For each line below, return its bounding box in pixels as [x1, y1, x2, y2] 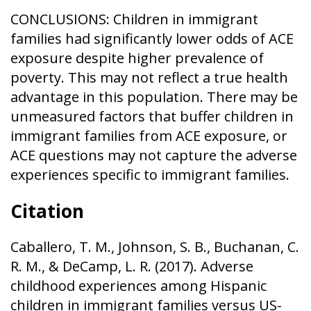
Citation [10, 199, 84, 224]
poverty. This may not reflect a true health [10, 68, 288, 87]
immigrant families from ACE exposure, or [10, 126, 287, 145]
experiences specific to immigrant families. [10, 165, 289, 184]
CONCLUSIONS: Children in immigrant [10, 10, 258, 28]
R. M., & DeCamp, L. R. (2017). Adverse [10, 257, 253, 276]
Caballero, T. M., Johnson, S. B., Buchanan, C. [10, 237, 299, 256]
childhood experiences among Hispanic [10, 276, 267, 295]
